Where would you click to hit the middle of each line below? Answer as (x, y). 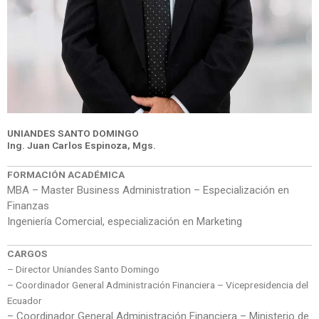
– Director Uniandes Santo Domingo (83, 270)
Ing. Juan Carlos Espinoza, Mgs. (82, 146)
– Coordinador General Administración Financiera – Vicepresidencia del (158, 285)
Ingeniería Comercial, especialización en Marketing (125, 222)
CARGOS (27, 254)
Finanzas (28, 206)
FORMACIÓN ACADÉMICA (66, 175)
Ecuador (25, 301)
